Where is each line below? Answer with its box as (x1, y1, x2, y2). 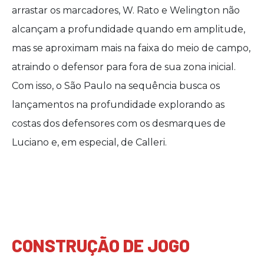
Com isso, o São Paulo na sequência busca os (12, 80, 220, 91)
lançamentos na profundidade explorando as (12, 99, 225, 110)
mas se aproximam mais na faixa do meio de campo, (12, 42, 250, 54)
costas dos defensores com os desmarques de (12, 118, 226, 129)
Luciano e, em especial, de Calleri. (12, 137, 167, 148)
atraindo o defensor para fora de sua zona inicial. (12, 61, 236, 72)
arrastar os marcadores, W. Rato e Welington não (12, 5, 240, 16)
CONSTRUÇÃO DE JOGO (12, 235, 190, 256)
